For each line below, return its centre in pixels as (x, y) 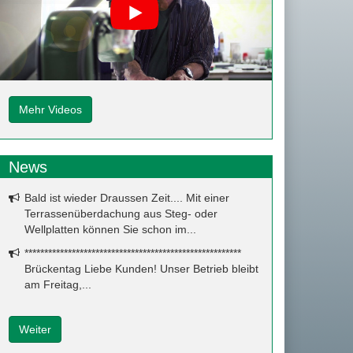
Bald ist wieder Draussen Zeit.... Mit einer (127, 198)
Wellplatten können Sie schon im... (110, 230)
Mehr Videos (50, 110)
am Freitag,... (58, 285)
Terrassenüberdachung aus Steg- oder (121, 214)
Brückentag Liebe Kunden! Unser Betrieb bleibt (141, 269)
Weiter (35, 330)
